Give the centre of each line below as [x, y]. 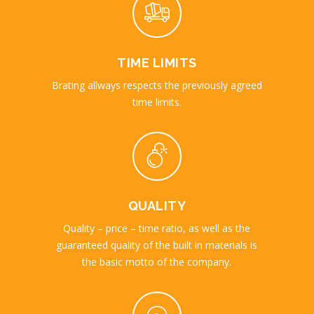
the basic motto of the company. [157, 262]
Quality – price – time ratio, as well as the [157, 228]
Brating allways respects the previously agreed [157, 86]
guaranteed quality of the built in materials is [157, 245]
